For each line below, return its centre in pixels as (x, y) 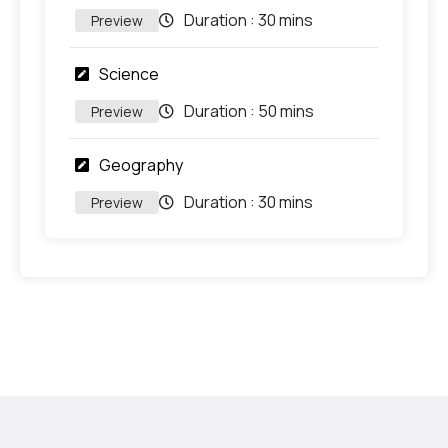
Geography (141, 164)
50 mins (286, 111)
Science (129, 73)
